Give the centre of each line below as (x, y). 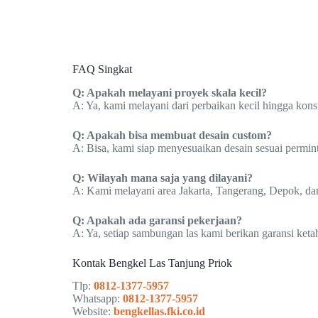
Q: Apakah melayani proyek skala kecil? (170, 92)
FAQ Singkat (102, 69)
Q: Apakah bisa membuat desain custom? (172, 135)
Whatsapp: (98, 299)
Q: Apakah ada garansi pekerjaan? (157, 220)
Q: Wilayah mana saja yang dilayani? (163, 177)
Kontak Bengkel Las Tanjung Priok (152, 263)
